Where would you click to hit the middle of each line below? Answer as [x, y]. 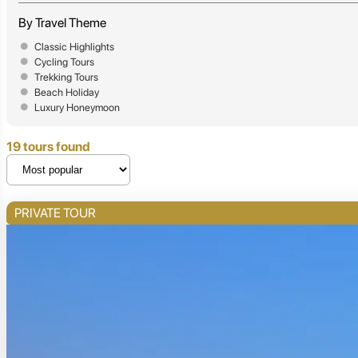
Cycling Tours [64, 62]
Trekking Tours [66, 77]
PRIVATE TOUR [55, 213]
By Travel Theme [62, 22]
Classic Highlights [74, 46]
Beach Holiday [67, 92]
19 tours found [48, 146]
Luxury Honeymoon [77, 107]
